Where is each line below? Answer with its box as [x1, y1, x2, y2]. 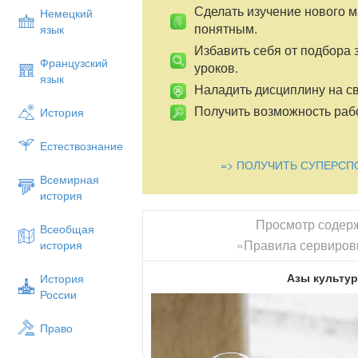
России [40, 286, 77, 302]
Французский [40, 54, 108, 70]
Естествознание [40, 137, 123, 153]
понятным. [194, 18, 258, 38]
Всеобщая [40, 221, 94, 237]
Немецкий [40, 5, 93, 21]
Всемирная [40, 171, 99, 187]
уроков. [194, 58, 239, 77]
